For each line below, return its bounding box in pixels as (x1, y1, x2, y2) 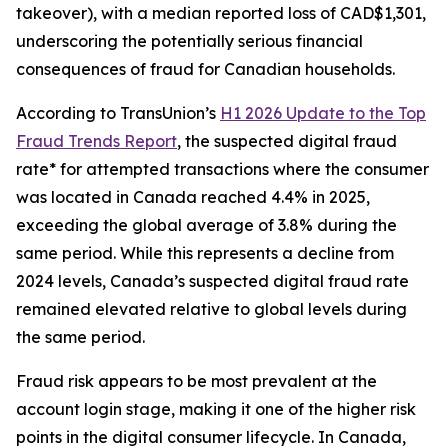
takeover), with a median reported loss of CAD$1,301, (16, 3, 426, 23)
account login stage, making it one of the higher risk (16, 399, 416, 419)
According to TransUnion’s (16, 103, 220, 123)
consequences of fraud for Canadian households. (16, 59, 395, 79)
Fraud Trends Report (16, 131, 177, 151)
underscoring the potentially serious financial (16, 31, 363, 51)
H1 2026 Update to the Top (220, 103, 426, 123)
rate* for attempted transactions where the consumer (16, 159, 429, 179)
